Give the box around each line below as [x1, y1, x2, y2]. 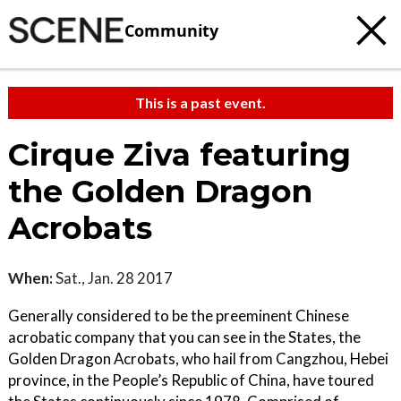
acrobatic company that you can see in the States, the [8, 328, 361, 346]
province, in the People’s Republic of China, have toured [8, 371, 374, 389]
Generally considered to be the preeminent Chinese [8, 306, 349, 325]
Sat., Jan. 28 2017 [53, 269, 173, 287]
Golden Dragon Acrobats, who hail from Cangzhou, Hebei [8, 349, 388, 368]
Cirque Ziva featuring [8, 136, 351, 174]
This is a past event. [135, 94, 266, 111]
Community [124, 19, 218, 41]
